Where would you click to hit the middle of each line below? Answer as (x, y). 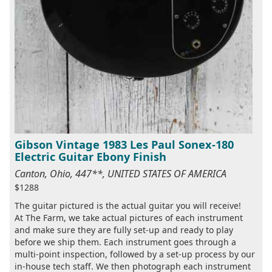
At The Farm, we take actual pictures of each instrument (129, 218)
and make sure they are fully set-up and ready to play (124, 230)
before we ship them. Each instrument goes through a (125, 242)
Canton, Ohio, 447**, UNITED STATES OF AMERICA (121, 174)
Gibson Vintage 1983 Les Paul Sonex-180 (124, 145)
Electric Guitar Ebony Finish (90, 157)
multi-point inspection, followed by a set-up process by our (135, 254)
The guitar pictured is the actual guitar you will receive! (128, 206)
